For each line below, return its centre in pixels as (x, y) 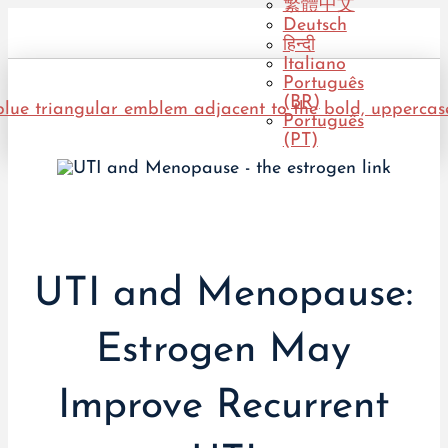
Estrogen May (223, 350)
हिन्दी (298, 45)
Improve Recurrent (223, 406)
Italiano (314, 64)
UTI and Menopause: (223, 294)
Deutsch (314, 25)
